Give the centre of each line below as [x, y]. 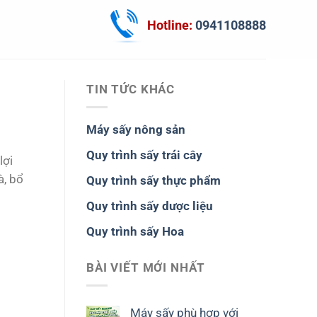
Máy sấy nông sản [136, 129]
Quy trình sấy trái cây [144, 155]
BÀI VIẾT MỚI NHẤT [146, 268]
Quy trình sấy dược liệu [150, 206]
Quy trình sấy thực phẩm [154, 181]
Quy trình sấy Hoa [135, 232]
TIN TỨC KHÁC [131, 89]
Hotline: [171, 25]
